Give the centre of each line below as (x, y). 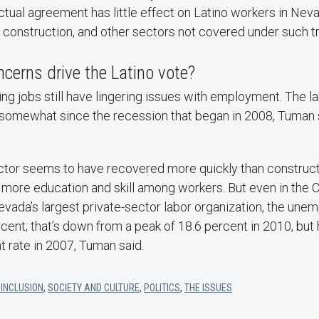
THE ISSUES (208, 287)
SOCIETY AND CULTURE (94, 287)
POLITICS (162, 287)
